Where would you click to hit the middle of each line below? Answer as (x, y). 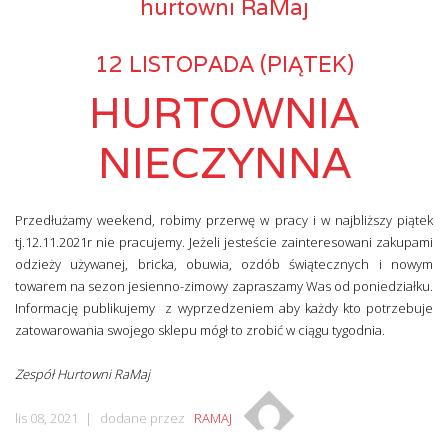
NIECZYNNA (224, 163)
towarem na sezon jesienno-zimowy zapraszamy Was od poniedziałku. (224, 286)
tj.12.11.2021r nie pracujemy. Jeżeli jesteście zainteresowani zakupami (224, 242)
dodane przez (147, 418)
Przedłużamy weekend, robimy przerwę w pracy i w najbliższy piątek (224, 220)
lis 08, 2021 (46, 418)
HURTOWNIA (224, 113)
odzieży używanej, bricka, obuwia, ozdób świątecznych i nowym (224, 264)
